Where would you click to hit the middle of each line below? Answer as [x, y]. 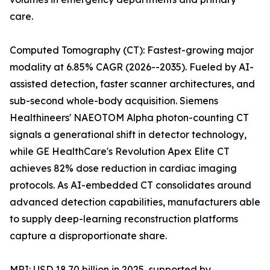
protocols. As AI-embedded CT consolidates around [130, 185]
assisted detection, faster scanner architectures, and [132, 84]
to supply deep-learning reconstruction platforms [124, 219]
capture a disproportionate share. [88, 236]
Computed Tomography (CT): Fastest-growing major [132, 50]
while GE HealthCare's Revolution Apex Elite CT [120, 152]
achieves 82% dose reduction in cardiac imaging [123, 168]
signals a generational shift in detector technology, [128, 135]
